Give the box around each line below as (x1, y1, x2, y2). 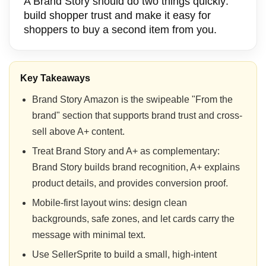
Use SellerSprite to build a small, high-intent (32, 249, 217, 259)
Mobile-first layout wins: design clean (32, 197, 187, 208)
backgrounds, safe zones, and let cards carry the (32, 213, 235, 224)
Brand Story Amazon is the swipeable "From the (32, 94, 233, 104)
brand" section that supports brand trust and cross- (32, 110, 242, 121)
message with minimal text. (32, 229, 145, 240)
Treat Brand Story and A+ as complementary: (32, 145, 220, 156)
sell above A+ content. (32, 126, 125, 137)
